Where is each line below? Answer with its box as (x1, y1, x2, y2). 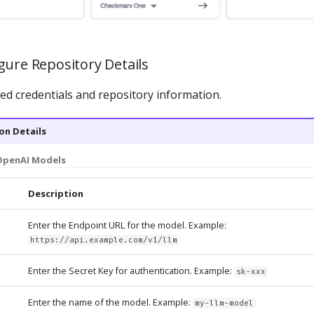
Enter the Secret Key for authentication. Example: (27, 264, 234, 277)
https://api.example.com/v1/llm (29, 234, 177, 245)
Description (27, 186, 83, 200)
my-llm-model (194, 297, 254, 308)
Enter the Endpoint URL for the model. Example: (27, 218, 226, 231)
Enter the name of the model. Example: (27, 295, 193, 308)
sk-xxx (235, 266, 266, 277)
